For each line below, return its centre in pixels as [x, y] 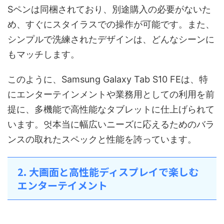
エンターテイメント [62, 185]
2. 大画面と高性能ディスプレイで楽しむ [108, 171]
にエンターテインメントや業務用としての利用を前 [111, 94]
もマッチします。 [43, 54]
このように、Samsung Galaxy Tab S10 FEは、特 [108, 79]
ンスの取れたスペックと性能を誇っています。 [102, 139]
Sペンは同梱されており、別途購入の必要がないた [109, 9]
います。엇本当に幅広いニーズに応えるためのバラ [111, 124]
